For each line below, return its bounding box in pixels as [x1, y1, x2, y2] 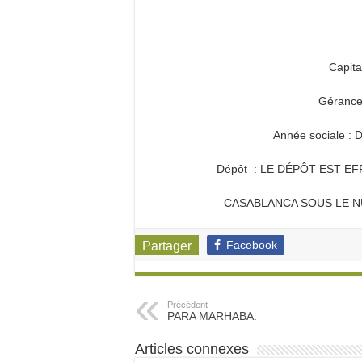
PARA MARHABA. [167, 309, 257, 322]
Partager [142, 239, 192, 253]
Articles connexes [135, 341, 249, 357]
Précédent [167, 300, 208, 309]
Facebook [226, 238, 277, 251]
